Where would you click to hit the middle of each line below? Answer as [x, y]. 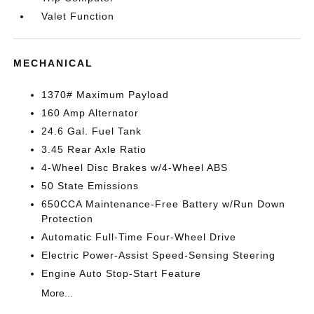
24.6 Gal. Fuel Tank [92, 131]
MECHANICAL [54, 63]
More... [57, 293]
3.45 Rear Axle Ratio [94, 149]
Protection [68, 219]
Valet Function [78, 16]
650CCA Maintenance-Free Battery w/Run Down [164, 204]
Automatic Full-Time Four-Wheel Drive [139, 237]
